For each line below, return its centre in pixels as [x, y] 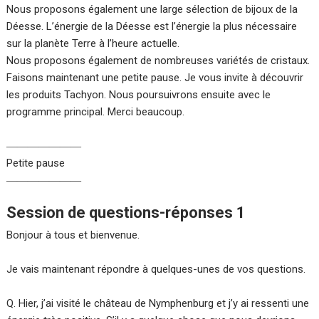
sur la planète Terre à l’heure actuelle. [93, 44]
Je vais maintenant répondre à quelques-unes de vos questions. [156, 270]
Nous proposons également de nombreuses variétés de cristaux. [158, 61]
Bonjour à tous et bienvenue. [73, 235]
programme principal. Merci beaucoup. [96, 112]
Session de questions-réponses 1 [126, 213]
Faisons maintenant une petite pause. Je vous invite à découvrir [155, 78]
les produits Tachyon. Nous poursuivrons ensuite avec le [139, 95]
